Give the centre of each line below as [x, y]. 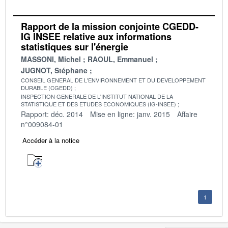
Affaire [187, 114]
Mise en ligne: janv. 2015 [130, 114]
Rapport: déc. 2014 [52, 114]
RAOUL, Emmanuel [120, 59]
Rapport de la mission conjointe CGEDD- [110, 26]
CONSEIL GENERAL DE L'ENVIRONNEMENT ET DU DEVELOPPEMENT [113, 80]
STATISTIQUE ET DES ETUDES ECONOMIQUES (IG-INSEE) [98, 104]
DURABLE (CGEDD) [47, 87]
